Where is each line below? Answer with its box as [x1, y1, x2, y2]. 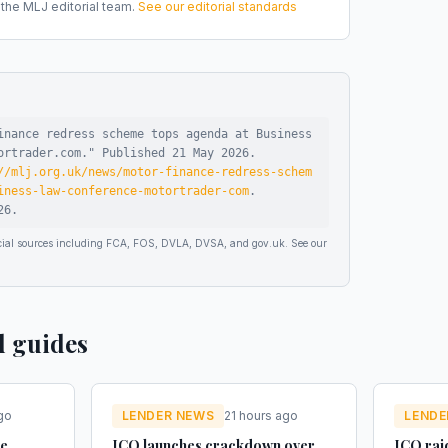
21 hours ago [224, 408, 299, 423]
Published [95, 146, 172, 160]
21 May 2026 [172, 146, 249, 160]
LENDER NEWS [121, 408, 215, 423]
